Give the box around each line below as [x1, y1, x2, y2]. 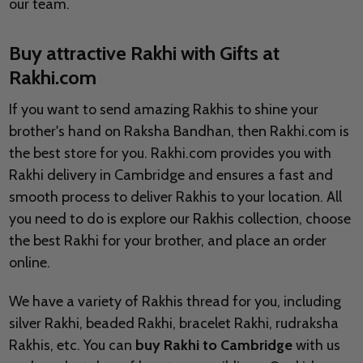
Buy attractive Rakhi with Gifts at [8, 41, 280, 66]
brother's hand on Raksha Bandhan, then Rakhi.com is [8, 122, 349, 141]
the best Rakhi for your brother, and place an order [8, 232, 327, 250]
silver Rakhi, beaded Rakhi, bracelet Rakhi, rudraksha [8, 314, 339, 333]
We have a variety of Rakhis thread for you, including [8, 293, 341, 311]
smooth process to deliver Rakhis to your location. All [8, 188, 342, 207]
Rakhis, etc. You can [8, 336, 135, 355]
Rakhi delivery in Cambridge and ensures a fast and [8, 166, 333, 185]
